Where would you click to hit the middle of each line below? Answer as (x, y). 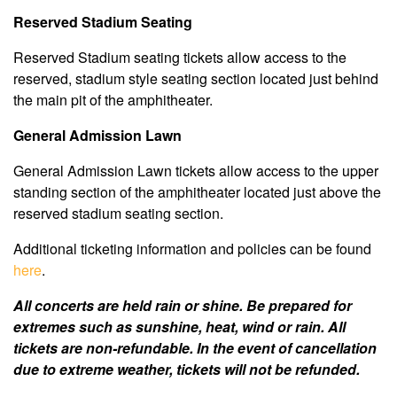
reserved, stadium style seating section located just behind (196, 79)
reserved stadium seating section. (118, 214)
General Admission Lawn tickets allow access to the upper (196, 171)
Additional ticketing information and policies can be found (192, 249)
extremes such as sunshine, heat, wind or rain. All (179, 327)
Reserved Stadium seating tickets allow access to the (180, 58)
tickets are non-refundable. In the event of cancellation (195, 348)
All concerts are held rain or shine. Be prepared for (183, 306)
